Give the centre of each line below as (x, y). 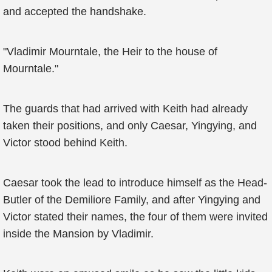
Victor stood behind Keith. (65, 143)
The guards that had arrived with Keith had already (125, 109)
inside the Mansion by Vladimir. (78, 234)
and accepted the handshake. (75, 12)
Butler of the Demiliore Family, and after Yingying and (132, 200)
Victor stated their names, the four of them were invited (135, 217)
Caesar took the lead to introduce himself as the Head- (135, 183)
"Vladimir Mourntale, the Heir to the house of (110, 52)
